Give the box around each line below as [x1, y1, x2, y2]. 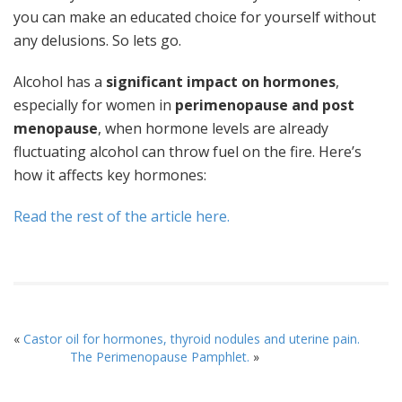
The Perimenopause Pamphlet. [69, 348, 249, 365]
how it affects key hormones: [13, 165, 206, 185]
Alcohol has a [13, 72, 106, 92]
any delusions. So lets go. [13, 31, 181, 50]
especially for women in [13, 95, 175, 115]
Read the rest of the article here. [13, 206, 230, 226]
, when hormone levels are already [98, 118, 328, 138]
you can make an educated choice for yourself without [13, 7, 376, 27]
